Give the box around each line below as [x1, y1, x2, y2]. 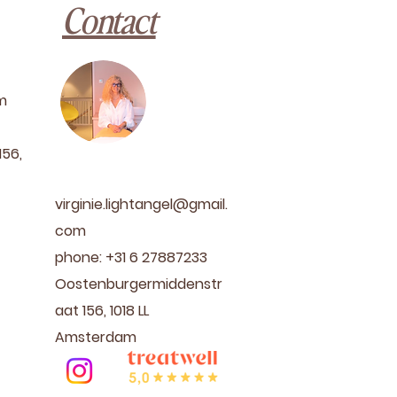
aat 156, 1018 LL [55, 300, 149, 321]
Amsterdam [55, 327, 136, 347]
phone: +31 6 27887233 [55, 247, 207, 268]
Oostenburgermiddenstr [55, 274, 222, 294]
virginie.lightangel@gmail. [55, 194, 228, 214]
